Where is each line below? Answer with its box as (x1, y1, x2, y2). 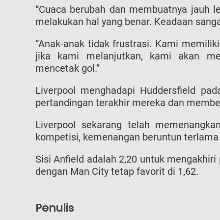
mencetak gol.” (35, 62, 100, 74)
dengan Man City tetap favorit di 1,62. (35, 165, 198, 177)
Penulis (35, 200, 74, 216)
